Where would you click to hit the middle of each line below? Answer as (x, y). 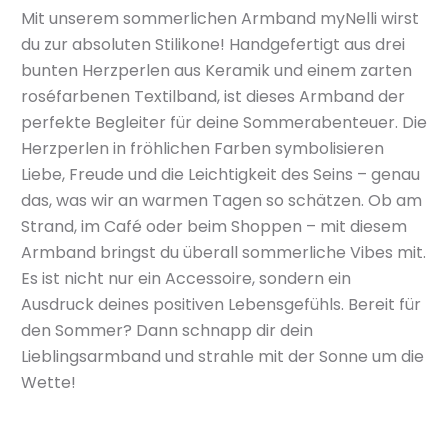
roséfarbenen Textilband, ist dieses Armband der (213, 96)
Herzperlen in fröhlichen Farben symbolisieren (202, 148)
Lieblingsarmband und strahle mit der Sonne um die (222, 356)
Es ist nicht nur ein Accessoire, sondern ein (186, 278)
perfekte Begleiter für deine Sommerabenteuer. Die (224, 122)
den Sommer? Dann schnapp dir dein (167, 330)
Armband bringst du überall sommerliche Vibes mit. (223, 252)
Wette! (48, 382)
